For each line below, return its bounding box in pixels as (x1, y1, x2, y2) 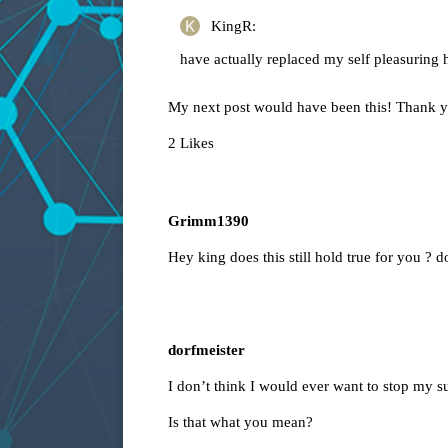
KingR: (207, 18, 256, 35)
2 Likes (168, 135, 214, 152)
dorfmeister (168, 342, 245, 359)
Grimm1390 (168, 213, 249, 230)
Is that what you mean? (168, 414, 313, 431)
